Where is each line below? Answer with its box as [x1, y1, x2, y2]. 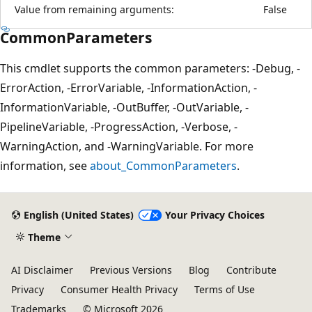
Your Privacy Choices [164, 208, 265, 222]
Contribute [226, 263, 276, 276]
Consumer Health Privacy [61, 283, 178, 296]
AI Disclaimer [11, 263, 73, 276]
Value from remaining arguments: [15, 2, 174, 16]
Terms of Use [194, 283, 255, 296]
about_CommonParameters [90, 157, 237, 173]
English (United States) [23, 208, 134, 222]
